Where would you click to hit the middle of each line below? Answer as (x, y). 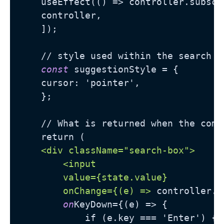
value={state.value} (93, 177)
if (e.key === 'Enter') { (118, 217)
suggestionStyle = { (123, 69)
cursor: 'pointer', (79, 82)
